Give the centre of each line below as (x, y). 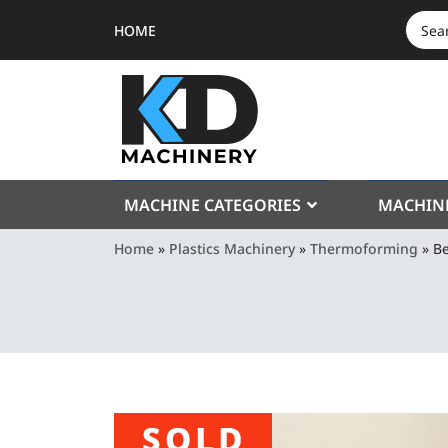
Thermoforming (364, 248)
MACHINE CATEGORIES (212, 205)
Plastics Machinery (232, 248)
